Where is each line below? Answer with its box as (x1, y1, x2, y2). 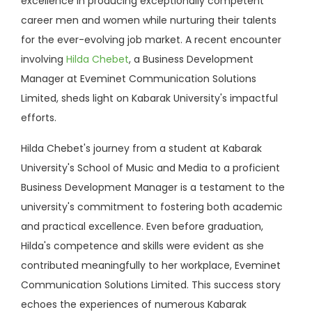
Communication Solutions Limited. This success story (21, 277, 281, 292)
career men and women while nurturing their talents (21, 13, 276, 27)
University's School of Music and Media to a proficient (21, 160, 280, 175)
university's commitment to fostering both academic (21, 199, 283, 214)
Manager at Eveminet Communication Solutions (21, 71, 256, 86)
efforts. (21, 110, 56, 125)
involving (21, 52, 66, 66)
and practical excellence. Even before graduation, (21, 219, 263, 233)
